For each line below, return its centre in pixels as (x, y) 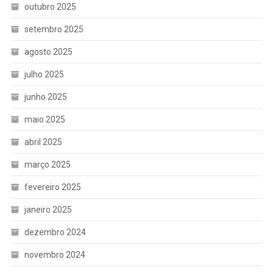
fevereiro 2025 (52, 187)
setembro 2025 (54, 29)
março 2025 (47, 164)
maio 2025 (44, 119)
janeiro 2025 (48, 209)
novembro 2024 (55, 254)
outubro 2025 (50, 6)
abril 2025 (43, 142)
